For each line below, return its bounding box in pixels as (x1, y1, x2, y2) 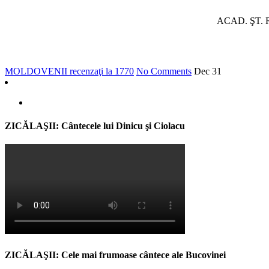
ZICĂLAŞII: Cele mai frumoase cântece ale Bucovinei (5, 249, 226, 260)
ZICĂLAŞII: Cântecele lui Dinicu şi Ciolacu (5, 121, 185, 131)
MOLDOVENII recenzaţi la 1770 (5, 65, 134, 76)
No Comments (136, 65, 192, 76)
